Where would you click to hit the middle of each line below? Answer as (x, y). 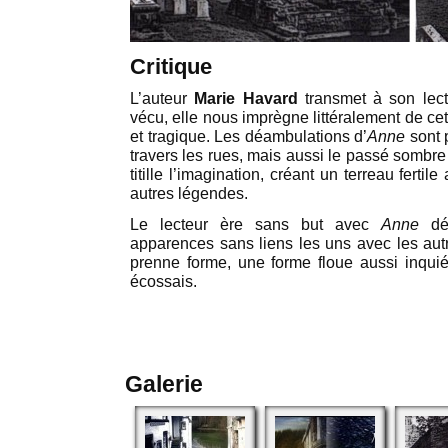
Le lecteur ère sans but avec (255, 224)
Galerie (164, 384)
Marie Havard (246, 98)
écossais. (163, 281)
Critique (171, 66)
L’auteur (162, 98)
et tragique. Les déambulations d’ (249, 136)
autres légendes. (189, 193)
